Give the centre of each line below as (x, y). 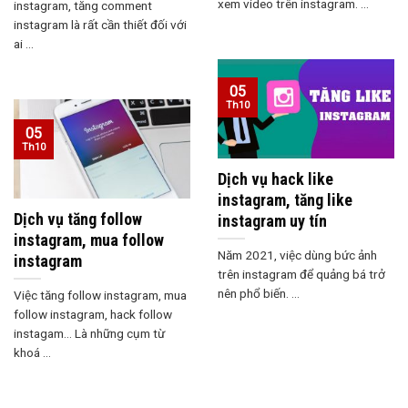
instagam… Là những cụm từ (89, 333)
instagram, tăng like (285, 199)
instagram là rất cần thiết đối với (100, 24)
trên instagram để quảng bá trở (301, 274)
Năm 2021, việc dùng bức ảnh (297, 255)
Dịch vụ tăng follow (78, 219)
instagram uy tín (272, 220)
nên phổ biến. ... (259, 293)
